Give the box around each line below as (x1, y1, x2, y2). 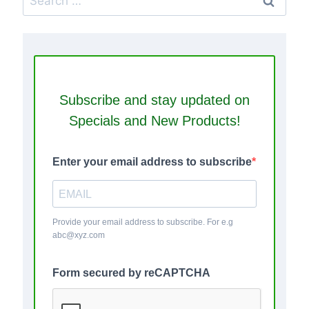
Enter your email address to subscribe (52, 156, 252, 168)
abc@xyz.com (52, 230, 105, 241)
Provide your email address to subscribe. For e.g (52, 217, 233, 228)
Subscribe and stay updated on (59, 92, 250, 108)
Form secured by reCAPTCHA (52, 267, 210, 279)
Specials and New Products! (68, 113, 241, 129)
